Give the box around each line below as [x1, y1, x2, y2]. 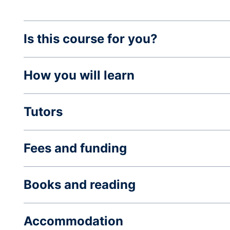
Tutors [24, 104, 63, 119]
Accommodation [24, 214, 123, 228]
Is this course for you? [24, 31, 158, 46]
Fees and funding [24, 141, 127, 156]
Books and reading [24, 177, 136, 192]
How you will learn [24, 68, 135, 83]
